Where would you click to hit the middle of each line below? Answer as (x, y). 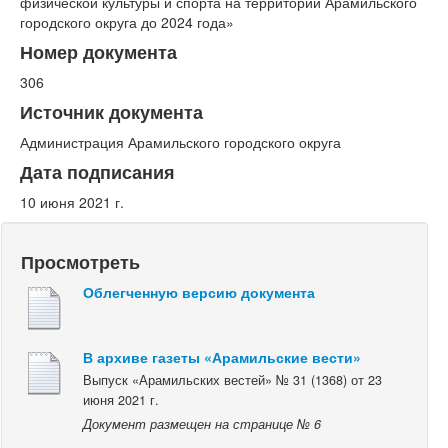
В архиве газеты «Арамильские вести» (222, 356)
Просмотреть (80, 261)
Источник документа (111, 111)
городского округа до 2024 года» (127, 21)
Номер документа (98, 51)
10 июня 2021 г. (72, 201)
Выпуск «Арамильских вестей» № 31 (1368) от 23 (232, 380)
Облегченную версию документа (199, 291)
